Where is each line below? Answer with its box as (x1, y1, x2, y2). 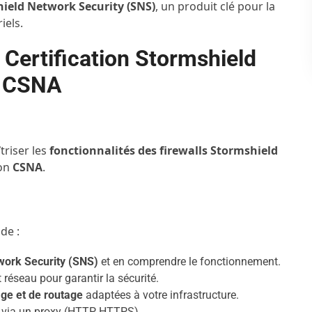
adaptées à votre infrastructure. (83, 288, 240, 302)
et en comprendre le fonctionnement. (98, 255, 281, 268)
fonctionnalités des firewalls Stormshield (49, 143, 279, 158)
